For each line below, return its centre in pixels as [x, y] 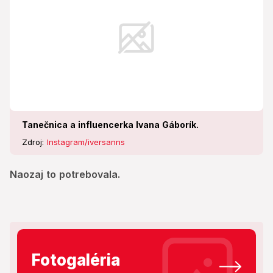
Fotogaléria [76, 260]
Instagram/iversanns [86, 142]
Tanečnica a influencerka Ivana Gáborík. [110, 125]
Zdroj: [34, 142]
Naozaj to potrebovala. [65, 175]
